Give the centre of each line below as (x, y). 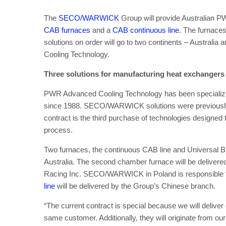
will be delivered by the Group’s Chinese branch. (137, 186)
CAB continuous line (146, 30)
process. (59, 130)
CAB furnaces (67, 30)
